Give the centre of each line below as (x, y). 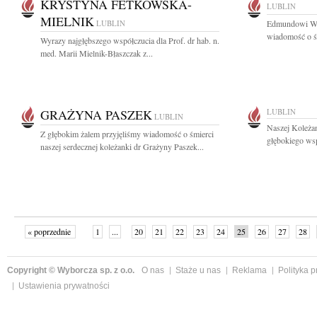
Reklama (249, 270)
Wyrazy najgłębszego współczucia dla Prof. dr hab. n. (130, 40)
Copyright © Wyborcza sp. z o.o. (71, 270)
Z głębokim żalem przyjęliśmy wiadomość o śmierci (127, 134)
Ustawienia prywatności (64, 286)
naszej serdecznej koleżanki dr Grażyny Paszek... (122, 146)
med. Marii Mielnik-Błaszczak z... (97, 53)
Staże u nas (198, 270)
